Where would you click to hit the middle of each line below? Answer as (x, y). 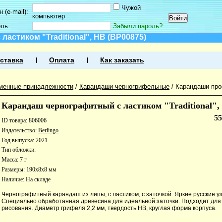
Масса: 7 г (14, 160)
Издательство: (20, 130)
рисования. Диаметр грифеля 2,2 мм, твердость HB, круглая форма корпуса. (109, 208)
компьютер (49, 16)
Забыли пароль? (138, 26)
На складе (38, 179)
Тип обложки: (19, 150)
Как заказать (122, 60)
